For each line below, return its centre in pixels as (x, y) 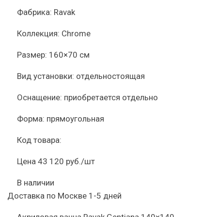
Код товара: (39, 140)
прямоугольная (75, 119)
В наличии (36, 183)
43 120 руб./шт (66, 161)
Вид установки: (46, 76)
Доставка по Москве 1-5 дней (64, 196)
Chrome (76, 33)
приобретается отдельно (111, 97)
